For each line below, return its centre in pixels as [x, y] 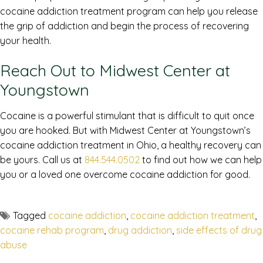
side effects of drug [219, 230]
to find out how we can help [201, 160]
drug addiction [140, 230]
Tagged [31, 216]
